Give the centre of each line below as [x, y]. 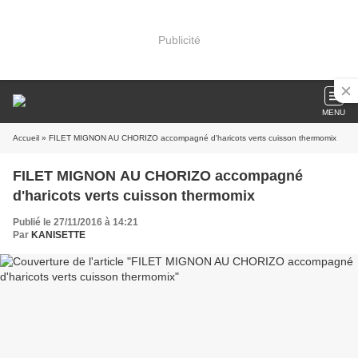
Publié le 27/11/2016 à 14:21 [76, 222]
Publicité [179, 40]
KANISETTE [58, 235]
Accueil [26, 138]
